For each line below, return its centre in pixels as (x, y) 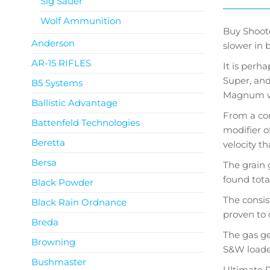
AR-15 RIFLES (61, 63)
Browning (53, 242)
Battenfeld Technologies (86, 123)
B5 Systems (57, 83)
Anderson (53, 43)
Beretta (48, 143)
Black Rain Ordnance (79, 202)
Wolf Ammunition (81, 21)
